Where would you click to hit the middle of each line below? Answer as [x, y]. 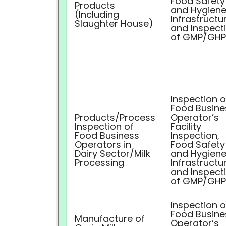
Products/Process [115, 117]
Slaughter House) [114, 23]
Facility [186, 126]
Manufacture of [110, 219]
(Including [97, 14]
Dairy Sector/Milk [112, 154]
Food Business [107, 135]
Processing [99, 163]
